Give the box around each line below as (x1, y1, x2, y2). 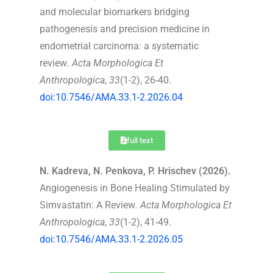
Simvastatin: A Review (40, 199, 135, 211)
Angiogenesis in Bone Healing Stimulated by (40, 182, 230, 194)
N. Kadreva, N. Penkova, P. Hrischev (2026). (40, 165, 231, 177)
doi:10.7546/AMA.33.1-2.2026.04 (40, 91, 183, 103)
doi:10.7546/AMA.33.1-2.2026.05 (40, 233, 183, 245)
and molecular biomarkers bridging (40, 5, 190, 18)
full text (126, 135, 153, 145)
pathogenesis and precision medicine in (40, 23, 210, 35)
